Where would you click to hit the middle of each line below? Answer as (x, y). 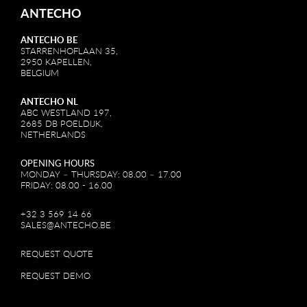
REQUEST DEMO (56, 275)
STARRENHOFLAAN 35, (69, 51)
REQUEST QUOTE (57, 254)
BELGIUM (40, 73)
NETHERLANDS (53, 134)
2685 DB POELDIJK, (62, 123)
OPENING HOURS (58, 163)
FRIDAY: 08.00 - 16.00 (66, 185)
